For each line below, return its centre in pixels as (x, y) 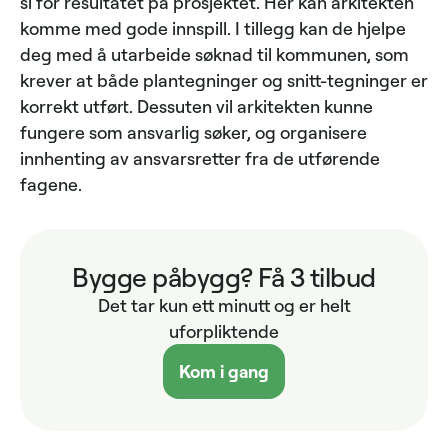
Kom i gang (224, 370)
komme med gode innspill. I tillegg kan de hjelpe (213, 28)
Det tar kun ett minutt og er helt (224, 305)
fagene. (51, 184)
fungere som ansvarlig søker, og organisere (193, 132)
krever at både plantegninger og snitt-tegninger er (224, 80)
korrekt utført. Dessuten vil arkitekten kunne (196, 106)
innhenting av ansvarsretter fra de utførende (200, 158)
